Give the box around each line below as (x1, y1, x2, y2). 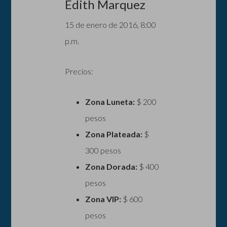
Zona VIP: (85, 194, 121, 204)
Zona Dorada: (85, 161, 137, 171)
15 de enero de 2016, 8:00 (64, 19, 156, 29)
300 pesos (85, 145, 121, 155)
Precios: (64, 66, 93, 76)
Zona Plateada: (85, 129, 142, 139)
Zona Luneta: (85, 96, 135, 106)
